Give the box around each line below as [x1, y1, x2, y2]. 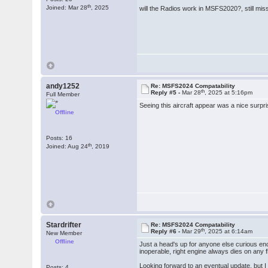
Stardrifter [46, 221, 82, 229]
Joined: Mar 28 [46, 4, 88, 11]
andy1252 [46, 82, 80, 90]
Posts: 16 [46, 135, 73, 141]
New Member [46, 230, 83, 236]
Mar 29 [182, 228, 202, 234]
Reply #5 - [151, 89, 182, 96]
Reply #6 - [151, 228, 182, 234]
